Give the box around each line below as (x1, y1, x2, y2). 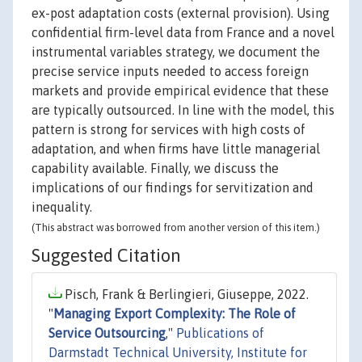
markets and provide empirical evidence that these (32, 83, 329, 99)
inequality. (32, 200, 92, 215)
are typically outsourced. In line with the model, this (32, 103, 335, 118)
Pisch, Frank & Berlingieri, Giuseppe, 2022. (61, 287, 309, 302)
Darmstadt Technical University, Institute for (48, 345, 307, 360)
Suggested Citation (32, 245, 181, 267)
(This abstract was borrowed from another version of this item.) (32, 221, 320, 234)
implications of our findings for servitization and (32, 180, 314, 196)
